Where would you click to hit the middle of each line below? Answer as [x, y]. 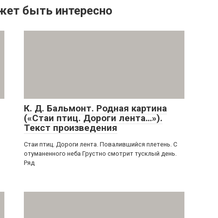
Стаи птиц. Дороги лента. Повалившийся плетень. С [100, 145]
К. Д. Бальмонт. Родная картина [95, 109]
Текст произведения [71, 128]
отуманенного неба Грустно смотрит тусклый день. [100, 154]
